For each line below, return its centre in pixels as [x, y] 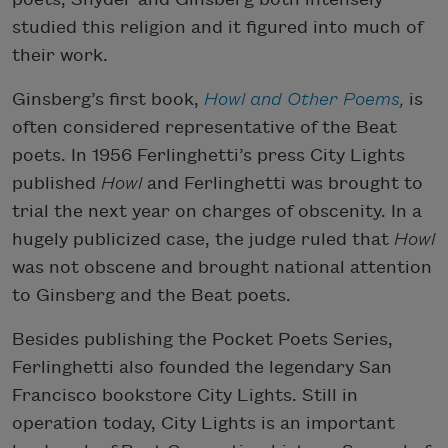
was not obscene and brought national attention [222, 268]
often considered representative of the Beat [204, 128]
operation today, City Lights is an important [203, 424]
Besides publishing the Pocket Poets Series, [202, 340]
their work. [60, 56]
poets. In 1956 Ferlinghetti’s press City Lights [208, 156]
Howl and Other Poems [302, 100]
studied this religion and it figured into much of [217, 28]
